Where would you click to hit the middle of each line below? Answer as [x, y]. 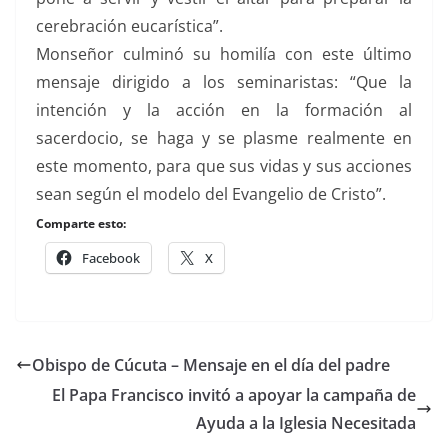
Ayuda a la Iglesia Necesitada [306, 423]
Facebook [111, 258]
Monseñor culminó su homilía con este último [224, 54]
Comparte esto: [81, 223]
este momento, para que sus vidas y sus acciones [224, 166]
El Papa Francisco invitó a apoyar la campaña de [234, 395]
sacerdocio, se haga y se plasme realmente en [224, 138]
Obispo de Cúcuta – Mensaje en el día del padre [211, 365]
